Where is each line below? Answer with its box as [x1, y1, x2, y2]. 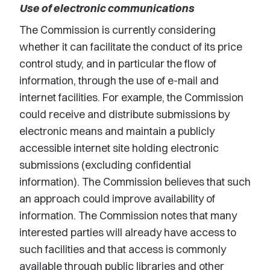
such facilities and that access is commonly [19, 242, 226, 256]
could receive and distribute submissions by [19, 107, 230, 121]
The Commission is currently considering [19, 23, 216, 37]
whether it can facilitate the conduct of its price [19, 40, 242, 54]
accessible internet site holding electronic [19, 141, 219, 155]
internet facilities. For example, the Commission [19, 90, 243, 104]
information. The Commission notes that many [19, 209, 237, 222]
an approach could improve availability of [19, 192, 215, 206]
